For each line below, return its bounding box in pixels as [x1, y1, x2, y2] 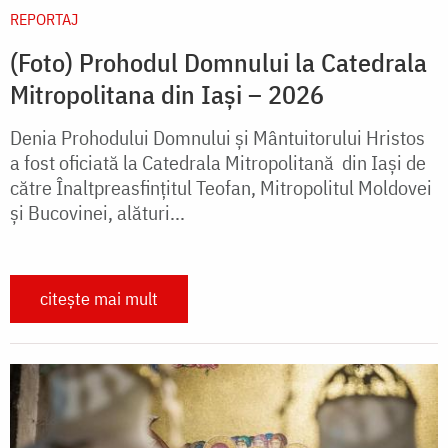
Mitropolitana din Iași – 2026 [10, 76, 324, 111]
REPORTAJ [10, 8, 78, 29]
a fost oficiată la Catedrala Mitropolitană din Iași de [10, 148, 426, 176]
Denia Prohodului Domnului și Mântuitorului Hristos [10, 123, 425, 151]
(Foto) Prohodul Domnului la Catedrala [10, 44, 427, 79]
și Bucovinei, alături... [10, 198, 185, 226]
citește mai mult [40, 286, 158, 310]
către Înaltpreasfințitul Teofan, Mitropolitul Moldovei [10, 173, 432, 201]
